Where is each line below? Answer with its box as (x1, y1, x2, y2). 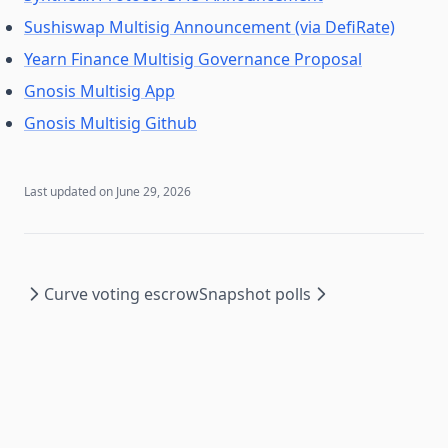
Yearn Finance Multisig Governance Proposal (24, 48, 362, 70)
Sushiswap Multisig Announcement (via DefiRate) (24, 16, 395, 38)
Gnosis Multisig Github (24, 112, 197, 134)
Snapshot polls (199, 283, 311, 305)
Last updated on (24, 183, 113, 200)
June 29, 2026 (116, 183, 191, 200)
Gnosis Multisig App (24, 80, 175, 102)
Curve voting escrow (44, 283, 199, 305)
